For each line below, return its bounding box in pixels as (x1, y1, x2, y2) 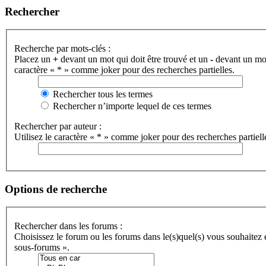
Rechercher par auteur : (14, 121, 102, 131)
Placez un (14, 54, 53, 64)
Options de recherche (5, 182, 107, 195)
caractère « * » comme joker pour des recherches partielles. (14, 65, 235, 75)
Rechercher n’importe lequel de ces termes (50, 101, 211, 111)
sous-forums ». (14, 242, 69, 253)
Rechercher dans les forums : (14, 221, 122, 232)
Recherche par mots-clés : (14, 43, 110, 53)
